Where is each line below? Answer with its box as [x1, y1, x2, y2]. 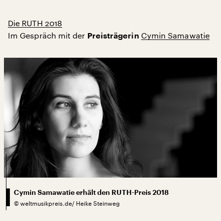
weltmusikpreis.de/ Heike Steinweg [20, 199, 120, 207]
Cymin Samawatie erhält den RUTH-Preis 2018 [14, 188, 169, 196]
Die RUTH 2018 [8, 18, 63, 28]
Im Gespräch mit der [8, 30, 87, 40]
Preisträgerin [87, 32, 141, 40]
